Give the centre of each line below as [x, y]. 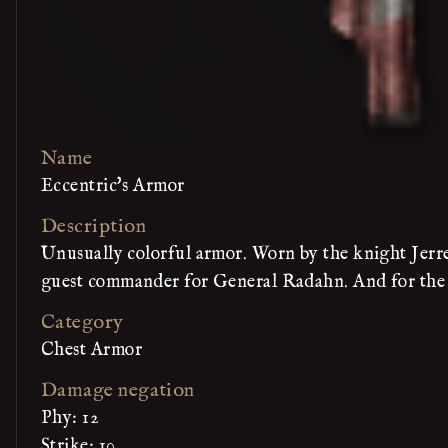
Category [82, 322]
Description [93, 226]
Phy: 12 [70, 418]
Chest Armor [91, 350]
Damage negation [118, 390]
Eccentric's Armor [113, 186]
